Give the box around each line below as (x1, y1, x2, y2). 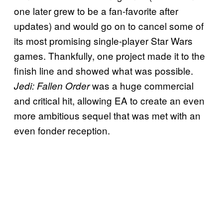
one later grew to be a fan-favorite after (14, 4, 178, 18)
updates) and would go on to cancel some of (14, 19, 204, 33)
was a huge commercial (90, 79, 194, 93)
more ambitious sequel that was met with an (14, 109, 201, 122)
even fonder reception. (14, 123, 110, 137)
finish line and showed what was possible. (14, 64, 193, 78)
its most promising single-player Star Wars (14, 34, 193, 48)
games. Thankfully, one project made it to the (14, 49, 205, 63)
